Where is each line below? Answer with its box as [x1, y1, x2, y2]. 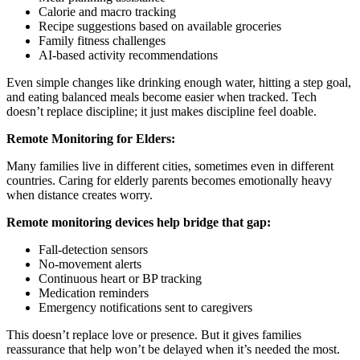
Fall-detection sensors [39, 242, 148, 256]
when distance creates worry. [6, 187, 153, 202]
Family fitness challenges [39, 33, 166, 47]
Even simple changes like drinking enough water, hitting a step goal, [6, 75, 351, 89]
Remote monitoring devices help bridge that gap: [6, 215, 271, 229]
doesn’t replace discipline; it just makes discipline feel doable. [6, 104, 317, 118]
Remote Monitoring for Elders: [6, 131, 178, 145]
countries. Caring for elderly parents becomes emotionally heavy [6, 173, 332, 187]
